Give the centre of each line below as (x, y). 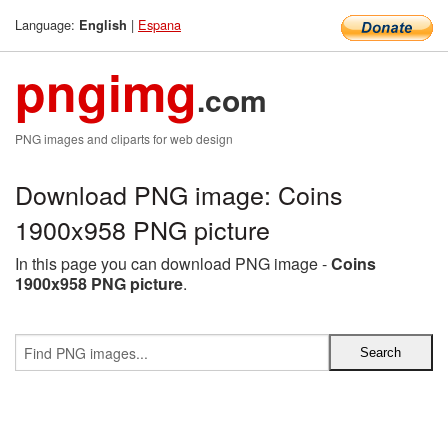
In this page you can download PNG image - (173, 263)
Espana (159, 24)
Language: (47, 24)
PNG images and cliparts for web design (124, 138)
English (103, 25)
